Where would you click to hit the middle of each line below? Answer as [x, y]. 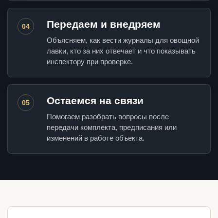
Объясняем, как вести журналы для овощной [123, 40]
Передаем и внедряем [104, 24]
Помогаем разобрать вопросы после [108, 117]
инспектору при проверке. [90, 62]
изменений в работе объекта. [96, 138]
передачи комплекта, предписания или [112, 127]
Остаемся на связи [95, 101]
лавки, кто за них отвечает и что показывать [121, 51]
